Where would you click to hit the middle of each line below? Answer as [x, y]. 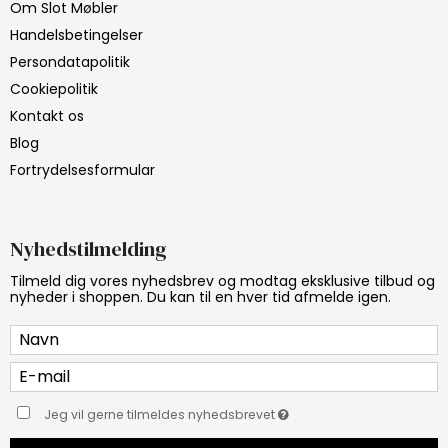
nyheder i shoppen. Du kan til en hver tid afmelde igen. [200, 296]
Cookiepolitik [54, 88]
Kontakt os [47, 115]
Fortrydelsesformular [82, 169]
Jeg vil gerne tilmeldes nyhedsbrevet [161, 414]
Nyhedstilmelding [88, 248]
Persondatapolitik [70, 61]
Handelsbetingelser [76, 34]
